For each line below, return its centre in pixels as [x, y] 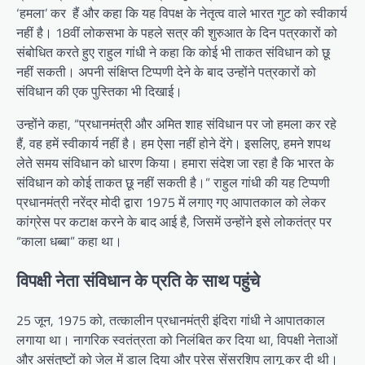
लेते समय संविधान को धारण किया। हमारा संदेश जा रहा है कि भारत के [175, 163]
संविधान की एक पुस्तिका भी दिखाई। [99, 92]
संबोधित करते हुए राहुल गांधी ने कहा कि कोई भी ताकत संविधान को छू [173, 53]
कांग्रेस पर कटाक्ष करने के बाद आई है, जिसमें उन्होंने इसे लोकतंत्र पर [174, 222]
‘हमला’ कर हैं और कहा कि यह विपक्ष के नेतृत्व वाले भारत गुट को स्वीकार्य [182, 13]
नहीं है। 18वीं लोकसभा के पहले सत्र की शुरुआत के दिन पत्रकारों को [177, 33]
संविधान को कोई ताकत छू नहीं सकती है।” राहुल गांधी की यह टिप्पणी [173, 183]
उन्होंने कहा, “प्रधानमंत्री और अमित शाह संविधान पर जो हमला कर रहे [176, 124]
